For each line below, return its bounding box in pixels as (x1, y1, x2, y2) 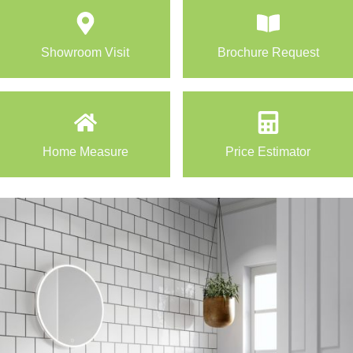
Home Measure (42, 145, 128, 158)
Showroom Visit (41, 46, 129, 59)
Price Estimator (225, 145, 310, 158)
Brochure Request (217, 46, 319, 59)
